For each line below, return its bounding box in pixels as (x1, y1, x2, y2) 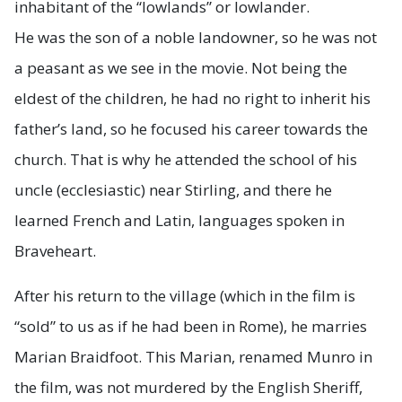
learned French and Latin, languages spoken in (14, 209, 345, 231)
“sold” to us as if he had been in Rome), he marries (14, 315, 367, 336)
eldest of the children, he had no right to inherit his (14, 87, 371, 109)
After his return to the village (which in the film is (14, 284, 355, 306)
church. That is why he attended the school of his (14, 148, 357, 170)
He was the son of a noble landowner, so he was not (14, 26, 377, 48)
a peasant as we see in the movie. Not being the (14, 57, 347, 78)
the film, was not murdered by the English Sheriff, (14, 376, 363, 398)
